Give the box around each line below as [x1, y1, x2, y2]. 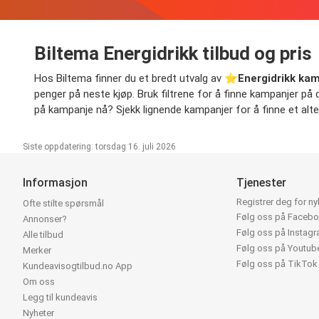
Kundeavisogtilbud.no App [23, 260, 132, 271]
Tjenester [236, 175, 287, 189]
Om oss [23, 276, 55, 287]
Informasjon [23, 175, 88, 189]
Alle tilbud [23, 229, 63, 240]
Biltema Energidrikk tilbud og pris [34, 42, 312, 64]
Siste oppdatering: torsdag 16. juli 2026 [23, 141, 176, 152]
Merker [23, 244, 51, 256]
